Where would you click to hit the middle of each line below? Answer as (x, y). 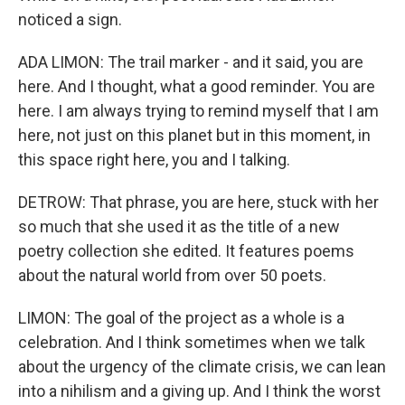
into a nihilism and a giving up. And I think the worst (199, 391)
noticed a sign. (70, 19)
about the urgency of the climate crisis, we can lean (202, 367)
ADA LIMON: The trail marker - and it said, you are (191, 62)
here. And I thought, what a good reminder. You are (197, 86)
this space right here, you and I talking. (154, 160)
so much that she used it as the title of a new (179, 226)
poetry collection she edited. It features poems (186, 251)
